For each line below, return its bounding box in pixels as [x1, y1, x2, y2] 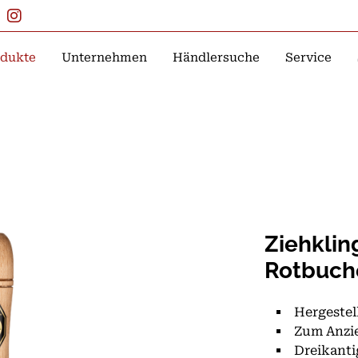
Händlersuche [173, 50, 260, 66]
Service [285, 50, 332, 66]
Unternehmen [62, 50, 147, 66]
